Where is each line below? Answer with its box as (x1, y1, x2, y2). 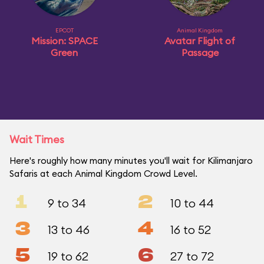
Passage (181, 47, 219, 58)
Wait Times (9, 133, 64, 146)
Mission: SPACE (31, 35, 98, 47)
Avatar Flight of (164, 35, 235, 47)
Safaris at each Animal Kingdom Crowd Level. (9, 168, 197, 179)
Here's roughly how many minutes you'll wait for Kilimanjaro (9, 155, 253, 166)
